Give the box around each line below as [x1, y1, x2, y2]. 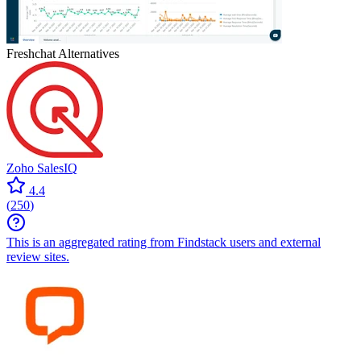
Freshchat [6, 46, 56, 60]
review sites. [6, 249, 69, 263]
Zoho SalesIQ [6, 160, 77, 175]
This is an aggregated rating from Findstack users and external [6, 234, 321, 249]
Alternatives [56, 46, 119, 60]
